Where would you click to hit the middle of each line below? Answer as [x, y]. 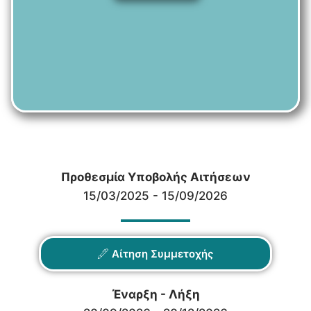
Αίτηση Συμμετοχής [162, 253]
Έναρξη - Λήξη [155, 294]
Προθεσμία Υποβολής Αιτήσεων [155, 177]
